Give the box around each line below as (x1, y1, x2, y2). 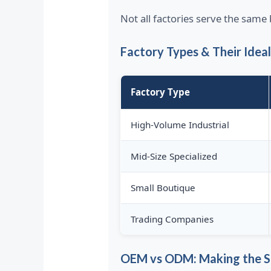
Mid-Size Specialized (130, 150, 217, 163)
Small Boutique (130, 181, 195, 194)
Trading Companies (130, 213, 214, 226)
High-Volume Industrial (130, 119, 229, 131)
